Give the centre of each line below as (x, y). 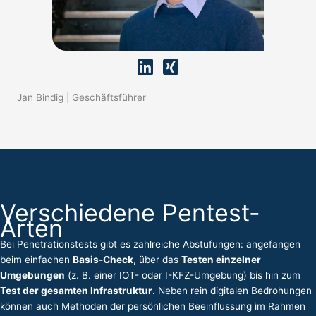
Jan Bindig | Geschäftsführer (81, 97)
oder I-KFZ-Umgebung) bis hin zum (220, 275)
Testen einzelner (221, 259)
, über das (157, 259)
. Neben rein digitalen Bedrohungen (232, 290)
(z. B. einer (92, 275)
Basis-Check (103, 259)
